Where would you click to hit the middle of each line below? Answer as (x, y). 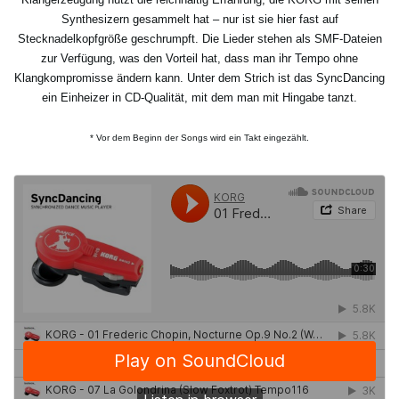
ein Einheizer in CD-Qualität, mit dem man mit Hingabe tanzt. (199, 97)
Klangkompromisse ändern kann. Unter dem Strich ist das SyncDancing (199, 77)
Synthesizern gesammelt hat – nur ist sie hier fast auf (199, 19)
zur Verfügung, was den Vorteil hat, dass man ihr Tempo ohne (199, 58)
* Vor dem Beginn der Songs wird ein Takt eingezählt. (199, 137)
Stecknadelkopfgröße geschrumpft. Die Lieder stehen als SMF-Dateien (199, 38)
